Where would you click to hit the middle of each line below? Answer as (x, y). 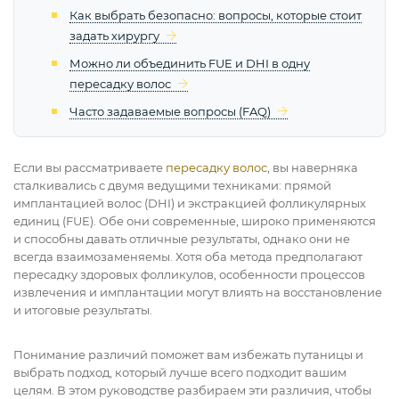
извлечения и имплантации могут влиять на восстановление (198, 293)
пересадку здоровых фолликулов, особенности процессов (189, 275)
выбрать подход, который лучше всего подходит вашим (180, 373)
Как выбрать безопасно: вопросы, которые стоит (216, 16)
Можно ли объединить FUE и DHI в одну (190, 64)
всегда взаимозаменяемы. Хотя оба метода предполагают (188, 257)
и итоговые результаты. (83, 310)
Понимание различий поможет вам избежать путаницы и (188, 355)
